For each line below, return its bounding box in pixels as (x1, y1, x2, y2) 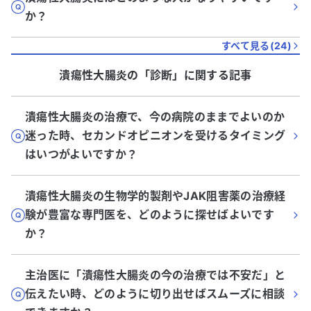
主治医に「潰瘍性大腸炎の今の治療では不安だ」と (25, 268, 286, 282)
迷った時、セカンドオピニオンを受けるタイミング (25, 128, 286, 142)
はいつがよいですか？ (25, 147, 138, 161)
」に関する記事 (172, 68, 252, 82)
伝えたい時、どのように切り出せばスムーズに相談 (25, 287, 285, 301)
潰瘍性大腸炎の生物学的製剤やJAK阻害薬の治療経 (25, 189, 286, 203)
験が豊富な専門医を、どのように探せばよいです (25, 208, 275, 221)
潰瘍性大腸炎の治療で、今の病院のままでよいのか (25, 110, 285, 124)
